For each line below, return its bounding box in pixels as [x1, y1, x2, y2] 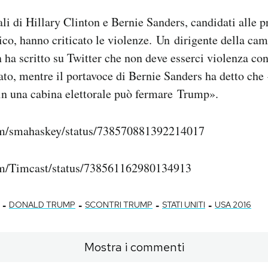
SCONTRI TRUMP [85, 199, 153, 210]
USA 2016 [215, 199, 251, 210]
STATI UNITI [162, 199, 205, 210]
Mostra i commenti [84, 239, 184, 255]
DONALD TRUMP [9, 199, 75, 210]
